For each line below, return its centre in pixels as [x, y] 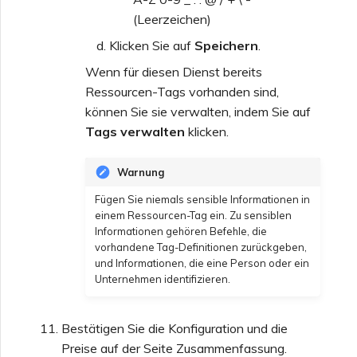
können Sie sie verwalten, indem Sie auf [198, 111]
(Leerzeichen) [172, 19]
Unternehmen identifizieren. [163, 279]
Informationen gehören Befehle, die [181, 231]
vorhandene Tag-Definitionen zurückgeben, [201, 247]
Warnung [141, 172]
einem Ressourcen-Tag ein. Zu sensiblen [193, 216]
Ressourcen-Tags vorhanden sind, [182, 91]
